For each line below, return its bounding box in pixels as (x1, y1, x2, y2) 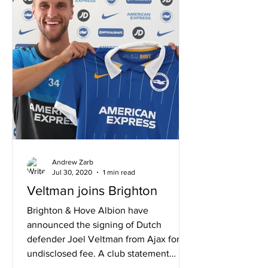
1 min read (103, 167, 135, 176)
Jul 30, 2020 (52, 167, 92, 176)
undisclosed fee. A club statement (27, 248, 169, 258)
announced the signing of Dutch (27, 220, 162, 230)
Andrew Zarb (52, 158, 93, 166)
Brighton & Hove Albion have (27, 205, 148, 215)
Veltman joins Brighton (27, 184, 157, 197)
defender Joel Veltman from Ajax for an (27, 234, 192, 244)
